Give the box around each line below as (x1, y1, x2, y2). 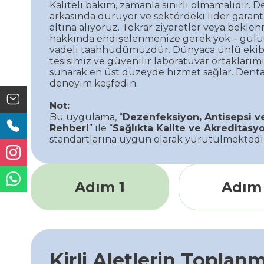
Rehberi (49, 122, 89, 134)
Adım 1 (75, 178, 126, 196)
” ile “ (89, 122, 113, 134)
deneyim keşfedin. (49, 77, 138, 89)
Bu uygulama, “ (49, 111, 123, 123)
